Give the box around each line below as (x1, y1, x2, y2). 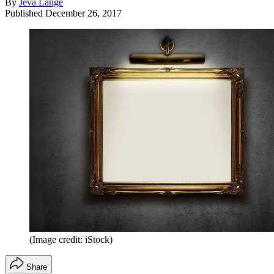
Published (5, 7, 45, 18)
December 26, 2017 (45, 7, 122, 18)
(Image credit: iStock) (29, 234, 113, 245)
